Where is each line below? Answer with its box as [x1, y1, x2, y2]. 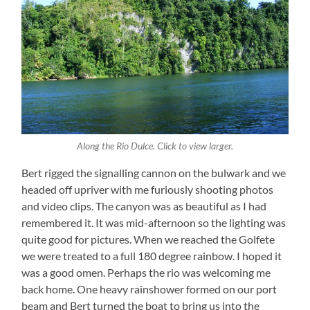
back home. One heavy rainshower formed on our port [21, 282, 277, 296]
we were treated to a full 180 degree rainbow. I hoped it [21, 249, 282, 263]
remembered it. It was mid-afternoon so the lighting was [21, 216, 286, 230]
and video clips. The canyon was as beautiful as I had [21, 199, 267, 213]
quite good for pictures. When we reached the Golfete [21, 232, 275, 246]
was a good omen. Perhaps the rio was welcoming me [21, 266, 271, 280]
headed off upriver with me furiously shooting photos [21, 183, 274, 197]
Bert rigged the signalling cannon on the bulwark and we [21, 166, 286, 180]
